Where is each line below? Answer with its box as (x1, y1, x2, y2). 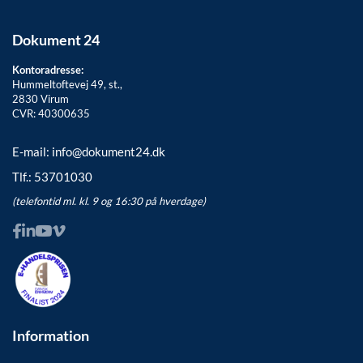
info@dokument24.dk (52, 143, 165, 159)
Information (12, 326, 89, 344)
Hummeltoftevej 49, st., (12, 77, 122, 91)
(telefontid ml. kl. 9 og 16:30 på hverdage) (12, 194, 206, 207)
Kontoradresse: (12, 62, 83, 76)
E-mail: (12, 143, 52, 159)
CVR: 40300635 (12, 106, 90, 120)
